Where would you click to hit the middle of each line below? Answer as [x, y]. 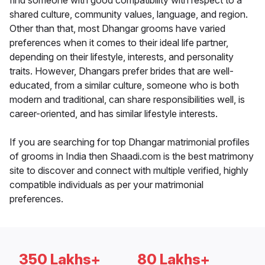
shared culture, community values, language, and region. [129, 14]
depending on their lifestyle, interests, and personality [122, 57]
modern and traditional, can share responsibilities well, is [127, 100]
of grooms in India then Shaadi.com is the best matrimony [132, 156]
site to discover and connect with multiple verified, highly [129, 171]
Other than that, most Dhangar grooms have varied [117, 29]
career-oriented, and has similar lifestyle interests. [114, 114]
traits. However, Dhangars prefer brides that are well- [122, 71]
